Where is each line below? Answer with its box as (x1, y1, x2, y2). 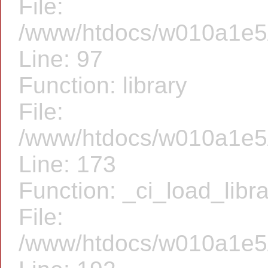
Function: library (19, 72, 187, 98)
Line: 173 (19, 151, 116, 177)
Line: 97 (19, 46, 103, 72)
